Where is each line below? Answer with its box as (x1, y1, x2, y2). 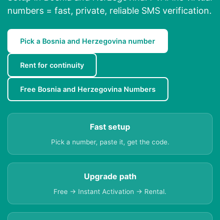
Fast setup (90, 122, 130, 132)
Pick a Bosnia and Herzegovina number (20, 37, 155, 46)
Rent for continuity (20, 61, 84, 70)
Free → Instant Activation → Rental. (54, 188, 166, 196)
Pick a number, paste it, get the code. (51, 138, 169, 146)
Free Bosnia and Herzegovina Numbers (20, 85, 156, 94)
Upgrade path (83, 171, 137, 182)
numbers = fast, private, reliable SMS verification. (7, 5, 212, 16)
